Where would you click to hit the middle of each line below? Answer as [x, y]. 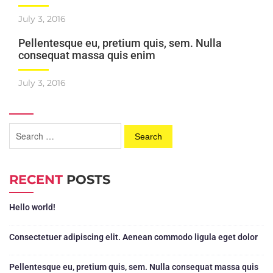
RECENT [36, 180]
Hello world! [32, 207]
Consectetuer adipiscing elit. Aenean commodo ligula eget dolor [133, 237]
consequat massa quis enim [87, 55]
